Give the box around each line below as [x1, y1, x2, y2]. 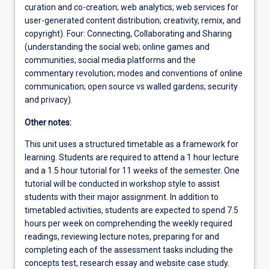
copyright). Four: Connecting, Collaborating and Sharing [25, 29, 232, 39]
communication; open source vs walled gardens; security [25, 82, 238, 92]
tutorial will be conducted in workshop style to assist [25, 179, 220, 189]
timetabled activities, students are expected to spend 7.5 [25, 205, 238, 216]
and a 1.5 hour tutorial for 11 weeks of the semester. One [25, 166, 240, 176]
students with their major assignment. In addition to [25, 192, 219, 202]
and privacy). [25, 95, 73, 105]
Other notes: [25, 118, 71, 128]
